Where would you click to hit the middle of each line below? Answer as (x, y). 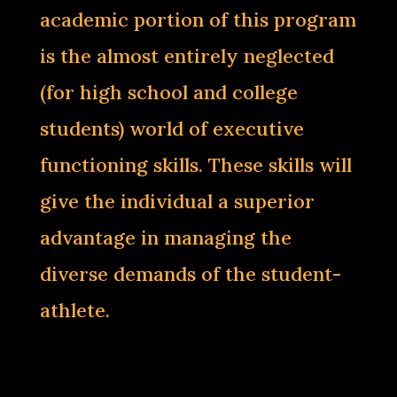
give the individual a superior (177, 201)
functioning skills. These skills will (195, 165)
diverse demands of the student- (190, 274)
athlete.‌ (74, 310)
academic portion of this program (198, 19)
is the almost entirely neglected (187, 56)
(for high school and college (168, 92)
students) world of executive (171, 128)
